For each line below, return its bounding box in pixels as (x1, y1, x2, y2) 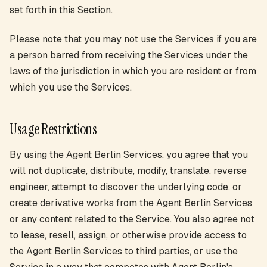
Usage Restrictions (10, 120, 97, 138)
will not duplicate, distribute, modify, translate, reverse (10, 164, 247, 177)
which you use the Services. (10, 81, 132, 94)
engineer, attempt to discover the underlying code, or (10, 181, 242, 193)
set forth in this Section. (10, 4, 113, 16)
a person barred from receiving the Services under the (10, 49, 248, 61)
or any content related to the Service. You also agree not (10, 213, 254, 225)
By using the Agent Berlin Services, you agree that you (10, 148, 248, 161)
